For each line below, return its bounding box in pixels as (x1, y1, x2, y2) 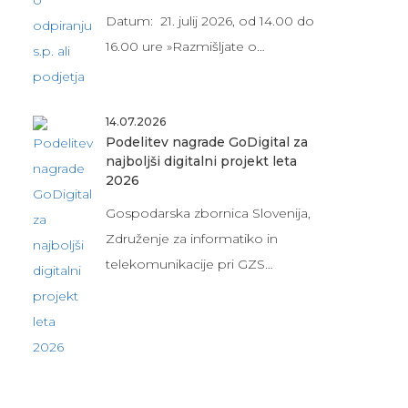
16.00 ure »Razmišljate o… (105, 37, 265, 55)
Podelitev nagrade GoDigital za (105, 133, 308, 150)
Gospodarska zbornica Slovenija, (105, 204, 311, 221)
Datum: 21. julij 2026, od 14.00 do (105, 12, 314, 29)
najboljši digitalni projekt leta (105, 152, 297, 169)
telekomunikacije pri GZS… (105, 255, 273, 272)
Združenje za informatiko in (105, 229, 278, 247)
